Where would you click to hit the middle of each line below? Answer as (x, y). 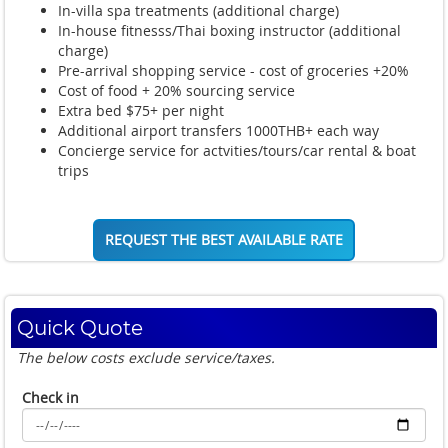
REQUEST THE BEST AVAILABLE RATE (224, 239)
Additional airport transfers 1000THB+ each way (218, 130)
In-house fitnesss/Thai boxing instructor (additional (229, 30)
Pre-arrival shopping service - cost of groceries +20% (235, 70)
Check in (50, 397)
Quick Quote (80, 327)
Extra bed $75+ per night (141, 110)
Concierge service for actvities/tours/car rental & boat (237, 150)
